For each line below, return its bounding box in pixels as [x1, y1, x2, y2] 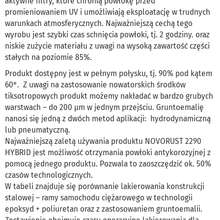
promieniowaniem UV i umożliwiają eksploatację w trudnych [5, 7, 210, 17]
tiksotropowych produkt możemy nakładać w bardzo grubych [5, 91, 213, 101]
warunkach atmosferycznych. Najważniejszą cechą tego [5, 19, 192, 28]
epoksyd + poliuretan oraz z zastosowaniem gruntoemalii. [5, 204, 202, 214]
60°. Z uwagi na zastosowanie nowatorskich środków [5, 80, 186, 90]
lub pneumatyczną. [5, 125, 72, 135]
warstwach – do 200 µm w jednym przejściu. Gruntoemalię [5, 103, 204, 112]
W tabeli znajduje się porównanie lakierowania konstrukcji [5, 182, 204, 192]
